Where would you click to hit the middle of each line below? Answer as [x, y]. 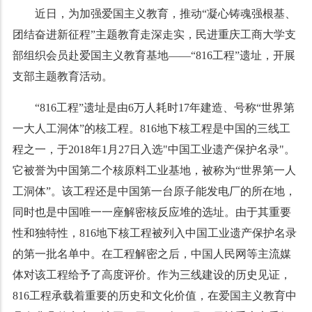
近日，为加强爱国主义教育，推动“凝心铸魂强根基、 [165, 14]
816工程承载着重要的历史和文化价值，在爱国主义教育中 [154, 296]
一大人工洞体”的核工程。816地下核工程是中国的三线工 [151, 128]
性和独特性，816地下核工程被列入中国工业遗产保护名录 [154, 233]
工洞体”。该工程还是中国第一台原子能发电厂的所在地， [154, 191]
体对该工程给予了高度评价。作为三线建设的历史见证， [151, 275]
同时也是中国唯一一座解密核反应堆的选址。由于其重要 [151, 212]
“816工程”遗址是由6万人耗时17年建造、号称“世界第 [164, 108]
